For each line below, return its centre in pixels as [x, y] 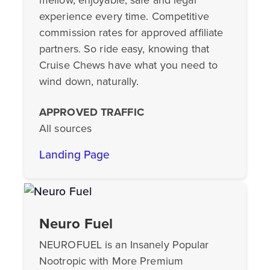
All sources [66, 128]
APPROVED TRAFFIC [92, 112]
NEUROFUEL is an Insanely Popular [124, 245]
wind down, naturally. [89, 81]
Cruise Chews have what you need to [128, 65]
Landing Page [75, 154]
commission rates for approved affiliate [131, 32]
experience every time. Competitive [124, 16]
